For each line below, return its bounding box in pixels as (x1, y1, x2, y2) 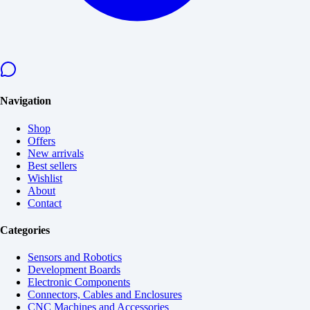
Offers (28, 134, 55, 147)
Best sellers (28, 159, 77, 172)
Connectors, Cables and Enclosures (28, 289, 182, 301)
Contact (28, 197, 62, 209)
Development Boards (28, 264, 120, 276)
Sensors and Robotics (28, 251, 122, 264)
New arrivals (28, 147, 84, 159)
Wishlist (28, 172, 62, 184)
